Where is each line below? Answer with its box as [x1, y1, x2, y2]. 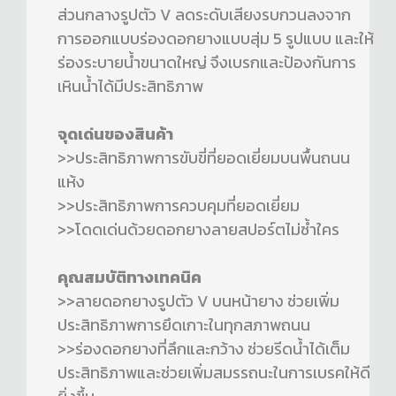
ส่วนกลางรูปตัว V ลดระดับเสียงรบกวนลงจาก [57, 3, 351, 27]
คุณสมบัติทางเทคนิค [57, 265, 202, 290]
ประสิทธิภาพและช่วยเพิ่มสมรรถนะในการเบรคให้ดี [57, 361, 370, 385]
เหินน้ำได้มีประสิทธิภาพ [57, 74, 203, 99]
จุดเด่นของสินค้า [57, 122, 173, 147]
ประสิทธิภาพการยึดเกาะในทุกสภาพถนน [57, 313, 310, 338]
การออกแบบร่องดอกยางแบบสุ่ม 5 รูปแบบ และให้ [57, 27, 374, 51]
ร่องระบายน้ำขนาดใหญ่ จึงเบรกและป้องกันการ [57, 50, 356, 75]
